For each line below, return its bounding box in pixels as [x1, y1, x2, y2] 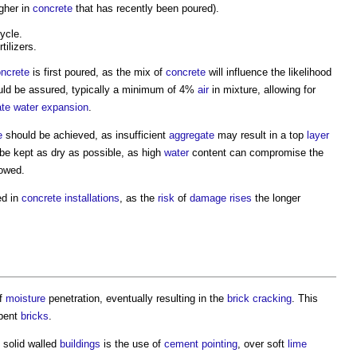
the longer [252, 191, 300, 204]
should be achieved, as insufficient [2, 128, 169, 141]
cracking [253, 292, 292, 304]
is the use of [100, 337, 164, 350]
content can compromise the [189, 146, 324, 159]
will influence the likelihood [206, 65, 331, 78]
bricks [21, 309, 49, 322]
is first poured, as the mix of [29, 65, 166, 78]
